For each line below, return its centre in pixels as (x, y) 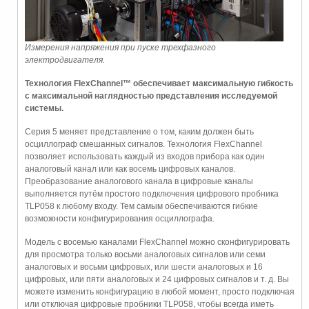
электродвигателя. (65, 60)
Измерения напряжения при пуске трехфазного (120, 48)
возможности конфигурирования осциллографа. (120, 219)
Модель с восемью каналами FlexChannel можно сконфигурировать (157, 242)
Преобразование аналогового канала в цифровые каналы (139, 182)
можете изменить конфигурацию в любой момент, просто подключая (160, 292)
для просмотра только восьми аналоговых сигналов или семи (145, 255)
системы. (44, 109)
